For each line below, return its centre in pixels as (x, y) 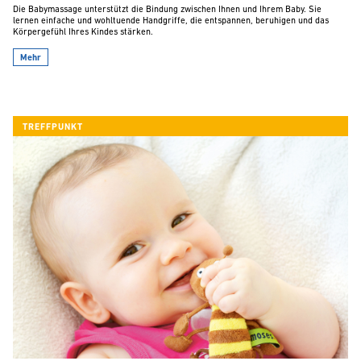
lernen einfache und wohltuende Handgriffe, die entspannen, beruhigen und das (171, 22)
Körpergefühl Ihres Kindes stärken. (83, 33)
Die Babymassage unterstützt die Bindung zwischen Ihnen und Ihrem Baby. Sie (167, 10)
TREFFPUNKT (53, 128)
